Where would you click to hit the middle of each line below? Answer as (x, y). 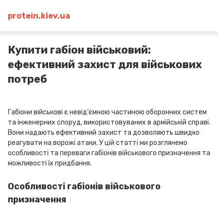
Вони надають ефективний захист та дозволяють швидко (104, 133)
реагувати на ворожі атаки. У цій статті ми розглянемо (98, 143)
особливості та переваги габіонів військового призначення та (109, 153)
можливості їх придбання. (50, 163)
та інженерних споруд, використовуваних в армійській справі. (109, 122)
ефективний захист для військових (105, 64)
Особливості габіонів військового (84, 186)
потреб (27, 79)
